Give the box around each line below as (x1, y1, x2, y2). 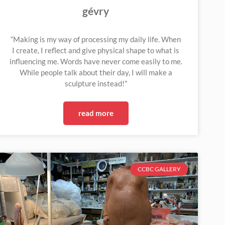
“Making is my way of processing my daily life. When (11, 34, 181, 44)
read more (78, 108, 114, 118)
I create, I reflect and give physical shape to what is (12, 45, 180, 55)
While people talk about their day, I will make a (19, 67, 172, 77)
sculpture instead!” (64, 78, 127, 88)
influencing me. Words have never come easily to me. (9, 56, 182, 66)
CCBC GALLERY (137, 165, 181, 173)
